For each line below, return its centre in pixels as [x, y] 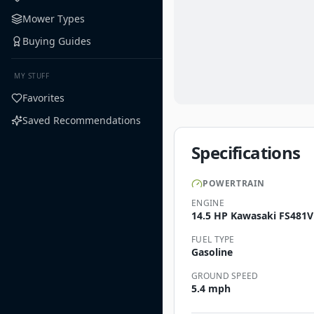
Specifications [246, 152]
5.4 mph [211, 288]
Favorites [43, 98]
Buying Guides [57, 41]
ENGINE [208, 203]
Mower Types [54, 19]
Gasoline [212, 252]
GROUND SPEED [225, 276]
